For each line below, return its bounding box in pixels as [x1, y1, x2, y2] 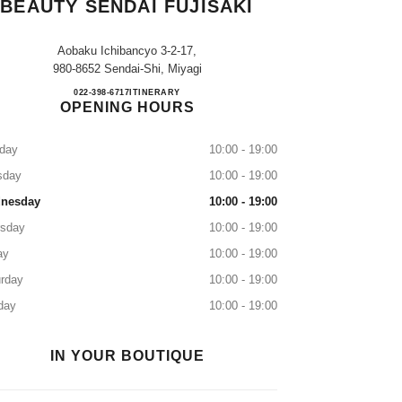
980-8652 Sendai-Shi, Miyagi [52, 62, 202, 75]
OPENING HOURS [59, 100, 195, 115]
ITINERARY [129, 88, 180, 97]
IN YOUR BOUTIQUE [49, 348, 205, 363]
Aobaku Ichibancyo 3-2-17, [57, 44, 197, 57]
